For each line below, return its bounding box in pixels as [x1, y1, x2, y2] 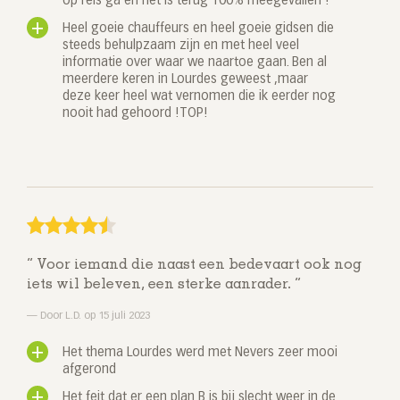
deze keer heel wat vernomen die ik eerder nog [62, 90, 336, 104]
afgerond [62, 363, 116, 377]
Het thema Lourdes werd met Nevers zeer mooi [62, 346, 337, 360]
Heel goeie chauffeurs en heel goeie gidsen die [62, 22, 334, 36]
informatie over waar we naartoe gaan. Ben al [62, 56, 327, 70]
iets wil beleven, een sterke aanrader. [27, 278, 295, 293]
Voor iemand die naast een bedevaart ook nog [33, 258, 362, 273]
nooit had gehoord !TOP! [62, 107, 208, 121]
